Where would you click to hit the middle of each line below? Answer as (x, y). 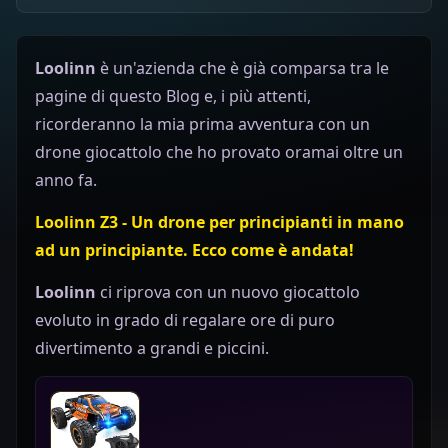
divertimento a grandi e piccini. (152, 347)
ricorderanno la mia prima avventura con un (202, 123)
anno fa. (66, 179)
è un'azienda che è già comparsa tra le (242, 67)
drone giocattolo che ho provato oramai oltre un (219, 151)
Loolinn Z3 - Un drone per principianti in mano (219, 221)
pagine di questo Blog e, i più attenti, (173, 95)
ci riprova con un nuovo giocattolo (228, 291)
